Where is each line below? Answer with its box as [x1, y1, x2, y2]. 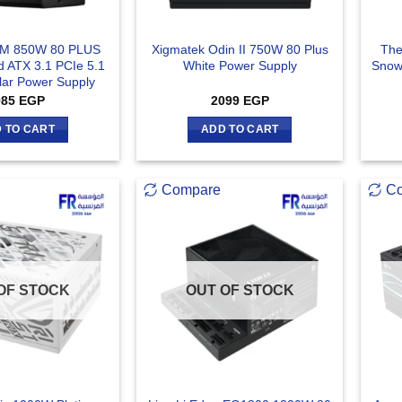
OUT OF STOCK [185, 282, 294, 298]
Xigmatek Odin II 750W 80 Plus [151, 42, 328, 57]
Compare [162, 181, 222, 197]
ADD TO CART [200, 124, 279, 135]
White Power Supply [182, 58, 297, 74]
